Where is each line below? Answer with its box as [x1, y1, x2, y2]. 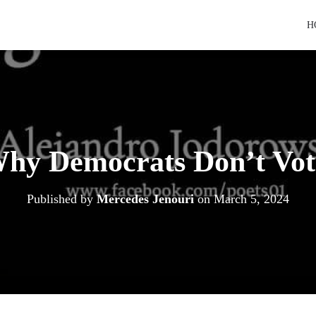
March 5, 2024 [214, 192, 289, 206]
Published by [27, 192, 97, 206]
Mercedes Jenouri [97, 192, 194, 206]
